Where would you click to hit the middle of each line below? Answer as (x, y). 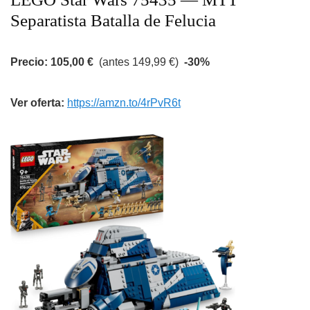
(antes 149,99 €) (139, 62)
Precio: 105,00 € (52, 62)
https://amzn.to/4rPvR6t (124, 103)
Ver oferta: (39, 103)
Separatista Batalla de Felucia (113, 21)
